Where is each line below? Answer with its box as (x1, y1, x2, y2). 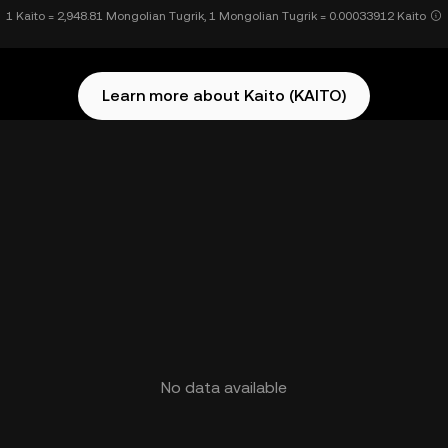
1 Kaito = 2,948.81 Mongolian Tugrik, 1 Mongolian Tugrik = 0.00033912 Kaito (6, 9, 426, 23)
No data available (161, 378, 287, 397)
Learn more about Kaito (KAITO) (102, 86, 346, 105)
